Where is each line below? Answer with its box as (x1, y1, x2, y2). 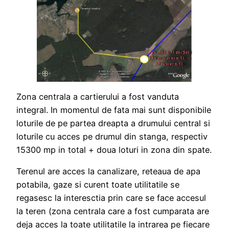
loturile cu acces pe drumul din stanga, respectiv (16, 131, 208, 142)
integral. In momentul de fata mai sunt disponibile (16, 105, 211, 116)
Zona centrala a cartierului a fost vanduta (16, 91, 179, 102)
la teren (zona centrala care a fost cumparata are (16, 206, 209, 217)
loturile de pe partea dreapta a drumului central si (16, 118, 210, 129)
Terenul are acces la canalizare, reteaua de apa (16, 166, 200, 177)
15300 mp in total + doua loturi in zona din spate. (16, 145, 212, 155)
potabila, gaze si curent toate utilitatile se (16, 179, 179, 190)
